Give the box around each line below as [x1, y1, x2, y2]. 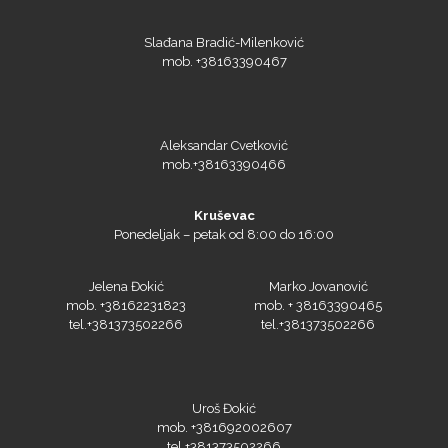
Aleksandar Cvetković [160, 137, 288, 153]
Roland [205, 7, 243, 22]
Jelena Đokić [88, 278, 164, 294]
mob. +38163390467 [161, 53, 287, 69]
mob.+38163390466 [162, 156, 286, 172]
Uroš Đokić [192, 400, 256, 416]
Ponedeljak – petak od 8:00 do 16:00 [114, 226, 334, 242]
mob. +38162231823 [66, 297, 186, 313]
